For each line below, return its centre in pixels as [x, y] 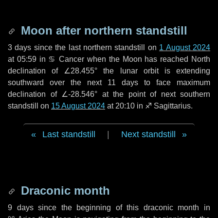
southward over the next [58, 82]
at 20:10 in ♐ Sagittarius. [149, 106]
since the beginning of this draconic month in [122, 208]
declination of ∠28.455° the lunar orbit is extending [109, 71]
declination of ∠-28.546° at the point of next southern [109, 94]
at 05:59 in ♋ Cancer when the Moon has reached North [109, 59]
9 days [21, 208]
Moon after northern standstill [102, 30]
